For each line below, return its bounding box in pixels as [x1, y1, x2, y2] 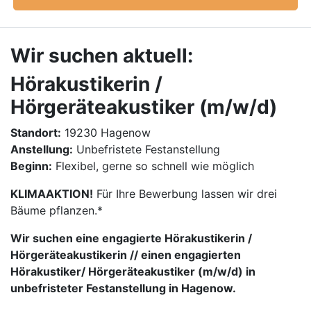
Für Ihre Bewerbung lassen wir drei [93, 187, 277, 201]
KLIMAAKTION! [10, 187, 93, 201]
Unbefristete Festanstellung [73, 142, 220, 156]
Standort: [10, 126, 61, 140]
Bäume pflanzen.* [10, 203, 103, 217]
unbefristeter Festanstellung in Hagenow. [10, 281, 236, 295]
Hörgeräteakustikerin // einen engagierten [10, 248, 241, 262]
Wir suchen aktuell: [10, 44, 193, 67]
